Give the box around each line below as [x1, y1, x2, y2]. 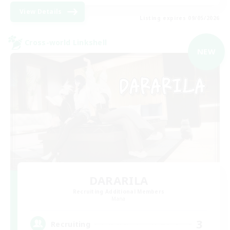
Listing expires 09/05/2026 [140, 14, 220, 22]
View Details [20, 7, 62, 16]
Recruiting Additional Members [72, 188, 165, 196]
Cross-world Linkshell [25, 37, 107, 48]
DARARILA [89, 172, 148, 188]
